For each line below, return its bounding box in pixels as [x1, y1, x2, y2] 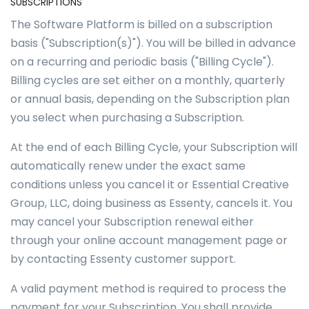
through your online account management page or [10, 232, 288, 248]
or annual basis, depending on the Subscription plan [10, 91, 290, 107]
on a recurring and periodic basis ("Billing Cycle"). [10, 54, 274, 70]
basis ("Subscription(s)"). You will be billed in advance [10, 35, 296, 51]
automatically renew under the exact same [10, 158, 246, 174]
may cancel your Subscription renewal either [10, 214, 254, 230]
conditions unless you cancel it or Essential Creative [10, 177, 289, 192]
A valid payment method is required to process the [10, 281, 286, 297]
